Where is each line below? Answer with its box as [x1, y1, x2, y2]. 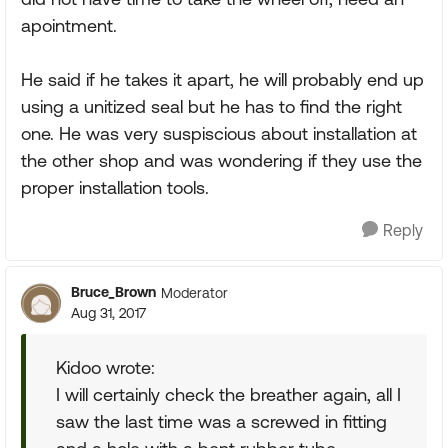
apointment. [21, 15, 117, 36]
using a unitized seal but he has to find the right [21, 96, 402, 117]
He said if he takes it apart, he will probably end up [21, 69, 424, 90]
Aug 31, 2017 [71, 305, 146, 321]
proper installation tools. [21, 177, 209, 198]
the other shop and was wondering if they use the [21, 150, 422, 171]
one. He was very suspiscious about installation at [21, 123, 417, 144]
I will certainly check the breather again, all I [56, 384, 401, 405]
